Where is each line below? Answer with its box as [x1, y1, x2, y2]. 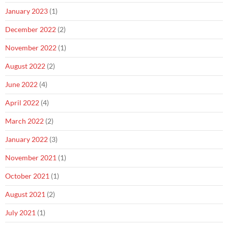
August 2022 [5, 62, 45, 70]
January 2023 [5, 7, 48, 15]
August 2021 [5, 190, 45, 198]
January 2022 [5, 135, 48, 144]
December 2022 [5, 25, 56, 34]
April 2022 [5, 98, 39, 107]
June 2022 [5, 80, 38, 89]
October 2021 [5, 172, 49, 180]
